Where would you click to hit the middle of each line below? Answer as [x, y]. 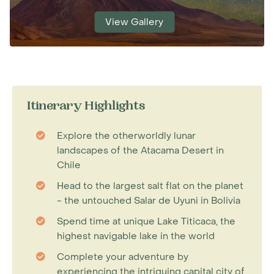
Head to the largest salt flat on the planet [150, 186]
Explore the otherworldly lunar [126, 136]
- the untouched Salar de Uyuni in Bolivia [149, 201]
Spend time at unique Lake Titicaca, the [146, 221]
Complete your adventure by [123, 257]
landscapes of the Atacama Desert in [140, 150]
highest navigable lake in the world [136, 236]
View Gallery [135, 22]
